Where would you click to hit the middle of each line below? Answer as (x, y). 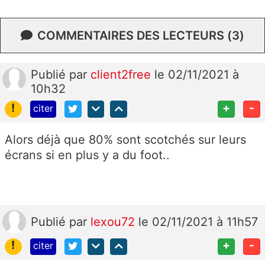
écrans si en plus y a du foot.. (87, 155)
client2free (122, 74)
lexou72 (114, 222)
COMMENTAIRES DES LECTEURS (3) (141, 35)
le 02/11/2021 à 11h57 (198, 222)
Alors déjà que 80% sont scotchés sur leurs (125, 139)
